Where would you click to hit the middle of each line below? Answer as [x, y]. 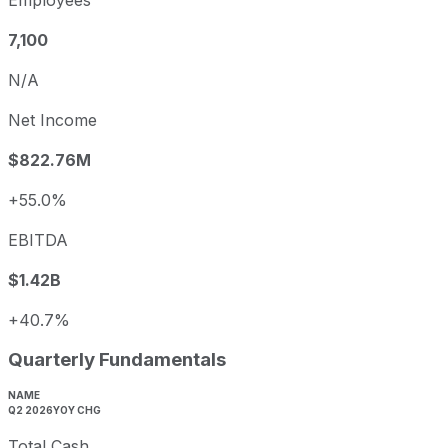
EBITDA [38, 240]
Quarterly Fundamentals [117, 360]
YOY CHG [77, 409]
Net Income [52, 120]
